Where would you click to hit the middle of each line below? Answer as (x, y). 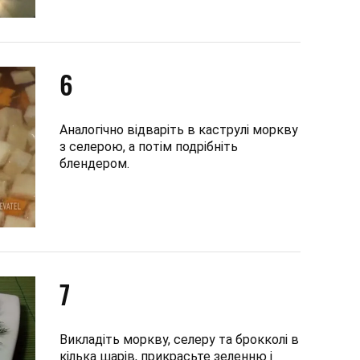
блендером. (94, 163)
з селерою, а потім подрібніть (149, 146)
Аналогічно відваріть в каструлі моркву (179, 129)
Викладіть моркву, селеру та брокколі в (179, 339)
